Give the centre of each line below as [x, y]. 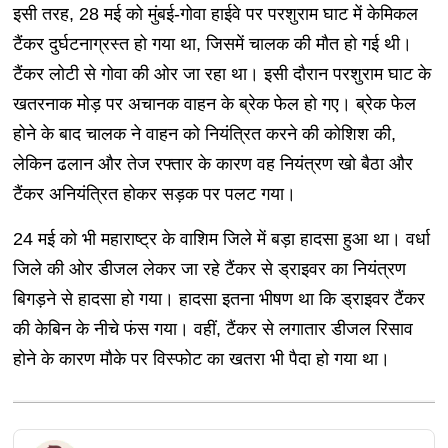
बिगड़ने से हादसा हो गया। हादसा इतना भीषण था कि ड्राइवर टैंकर [218, 299]
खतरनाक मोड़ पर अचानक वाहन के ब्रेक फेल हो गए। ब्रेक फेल [214, 104]
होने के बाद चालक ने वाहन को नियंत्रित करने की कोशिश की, [204, 134]
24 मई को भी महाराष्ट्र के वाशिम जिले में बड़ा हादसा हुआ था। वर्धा [221, 239]
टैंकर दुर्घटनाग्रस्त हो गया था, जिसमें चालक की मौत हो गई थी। [212, 44]
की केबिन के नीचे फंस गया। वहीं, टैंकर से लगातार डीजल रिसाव [212, 329]
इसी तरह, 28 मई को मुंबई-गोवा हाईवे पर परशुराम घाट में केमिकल [215, 14]
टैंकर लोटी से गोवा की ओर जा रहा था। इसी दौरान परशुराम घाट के [221, 74]
